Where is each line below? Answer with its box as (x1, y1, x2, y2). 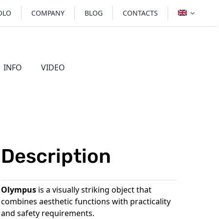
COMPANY (31, 8, 65, 18)
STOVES (106, 89, 136, 98)
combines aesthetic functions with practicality (1, 196, 171, 207)
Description (1, 144, 111, 168)
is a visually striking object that (36, 184, 152, 196)
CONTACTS (123, 8, 158, 18)
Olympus (1, 184, 37, 196)
